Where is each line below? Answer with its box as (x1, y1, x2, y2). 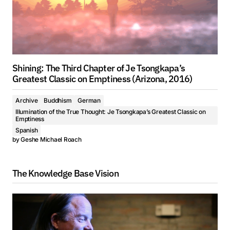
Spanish (15, 126, 38, 134)
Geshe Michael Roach (21, 136, 82, 143)
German (78, 97, 101, 104)
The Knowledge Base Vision (12, 167, 119, 179)
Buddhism (44, 97, 72, 104)
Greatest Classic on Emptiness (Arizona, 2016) (12, 73, 193, 85)
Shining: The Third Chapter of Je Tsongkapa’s (12, 62, 185, 74)
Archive (15, 97, 38, 104)
